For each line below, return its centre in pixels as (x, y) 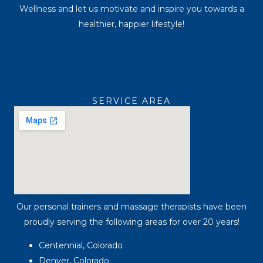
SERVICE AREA (131, 101)
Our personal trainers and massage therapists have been (131, 207)
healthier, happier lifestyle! (131, 24)
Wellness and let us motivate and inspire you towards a (131, 9)
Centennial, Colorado (81, 245)
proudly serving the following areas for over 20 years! (131, 222)
